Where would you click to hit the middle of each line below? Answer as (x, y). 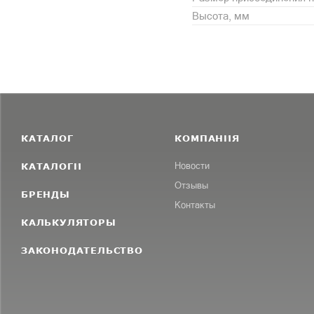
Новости (192, 165)
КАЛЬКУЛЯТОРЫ (69, 222)
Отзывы (192, 185)
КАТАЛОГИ (52, 166)
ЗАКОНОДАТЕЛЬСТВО (82, 250)
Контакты (195, 205)
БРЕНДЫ (46, 194)
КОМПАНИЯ (207, 138)
